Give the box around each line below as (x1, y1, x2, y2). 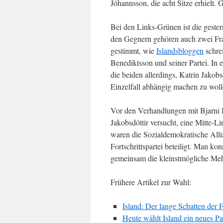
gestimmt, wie (111, 45, 156, 56)
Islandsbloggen (156, 45, 204, 56)
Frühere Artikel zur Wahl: (111, 177, 191, 187)
